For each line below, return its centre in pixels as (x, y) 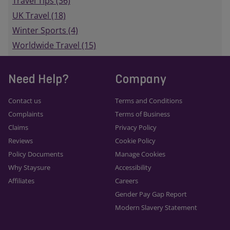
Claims (18, 127)
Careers (127, 180)
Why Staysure (29, 167)
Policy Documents (36, 154)
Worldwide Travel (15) (54, 45)
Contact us (25, 100)
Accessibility (133, 167)
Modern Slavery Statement (156, 207)
